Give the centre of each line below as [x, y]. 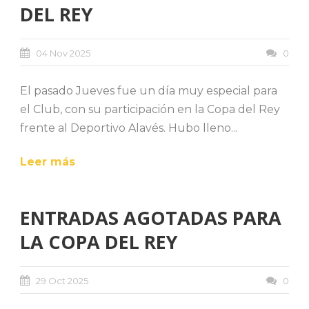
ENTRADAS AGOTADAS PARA [151, 217]
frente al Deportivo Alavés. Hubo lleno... [129, 128]
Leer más [48, 161]
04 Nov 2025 [63, 53]
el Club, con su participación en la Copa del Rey [150, 109]
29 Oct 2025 [62, 280]
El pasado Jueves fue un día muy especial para [149, 90]
